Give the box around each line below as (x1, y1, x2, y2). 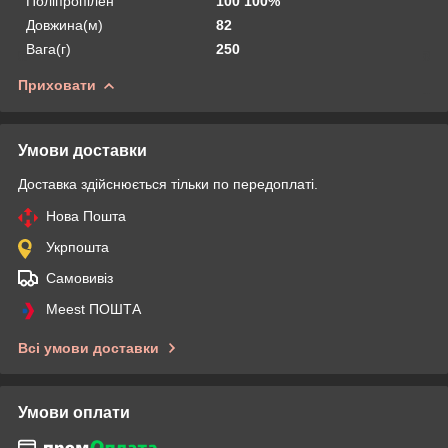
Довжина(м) (26, 16, 103, 33)
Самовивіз (46, 269, 113, 286)
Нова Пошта (46, 207, 126, 224)
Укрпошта (46, 238, 109, 255)
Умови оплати (18, 403, 130, 421)
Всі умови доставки (18, 339, 159, 356)
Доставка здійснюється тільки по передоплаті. (18, 175, 318, 192)
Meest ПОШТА (46, 300, 141, 317)
